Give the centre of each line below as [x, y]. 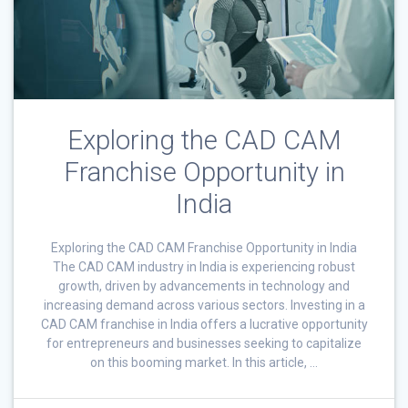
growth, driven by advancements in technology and [204, 286]
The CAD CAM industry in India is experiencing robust [204, 266]
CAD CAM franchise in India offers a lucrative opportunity [204, 324]
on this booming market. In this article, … [204, 362]
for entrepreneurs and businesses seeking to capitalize [204, 343]
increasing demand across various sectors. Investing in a [204, 305]
